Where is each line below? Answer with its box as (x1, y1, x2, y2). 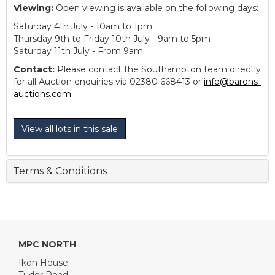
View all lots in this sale (21, 123, 118, 135)
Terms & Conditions (13, 165, 107, 177)
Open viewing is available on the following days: (53, 2, 258, 14)
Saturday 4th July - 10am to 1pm (14, 21, 152, 33)
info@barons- (204, 76, 261, 88)
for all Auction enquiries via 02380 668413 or (14, 76, 204, 88)
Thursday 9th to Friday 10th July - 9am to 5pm (14, 33, 211, 45)
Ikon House (18, 257, 68, 269)
